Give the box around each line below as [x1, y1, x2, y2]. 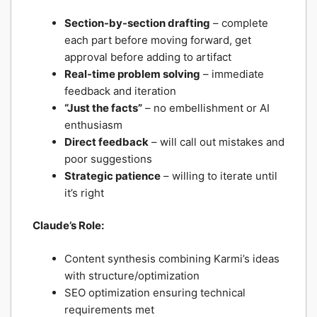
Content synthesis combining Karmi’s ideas [64, 251, 279, 265]
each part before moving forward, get [64, 33, 251, 47]
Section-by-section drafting [64, 16, 210, 30]
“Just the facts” [64, 100, 142, 115]
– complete [210, 16, 268, 30]
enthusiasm [64, 117, 122, 132]
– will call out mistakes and [149, 134, 284, 149]
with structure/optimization [64, 268, 200, 282]
